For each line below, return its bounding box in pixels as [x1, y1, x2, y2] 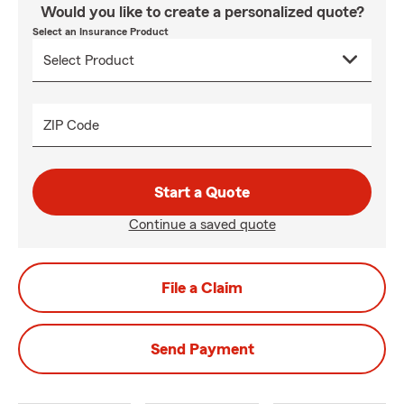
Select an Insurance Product [32, 26, 169, 37]
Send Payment [150, 341, 254, 357]
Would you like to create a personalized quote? [40, 4, 364, 20]
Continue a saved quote [128, 217, 276, 232]
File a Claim [161, 280, 243, 296]
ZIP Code [43, 118, 99, 133]
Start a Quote [154, 184, 250, 200]
